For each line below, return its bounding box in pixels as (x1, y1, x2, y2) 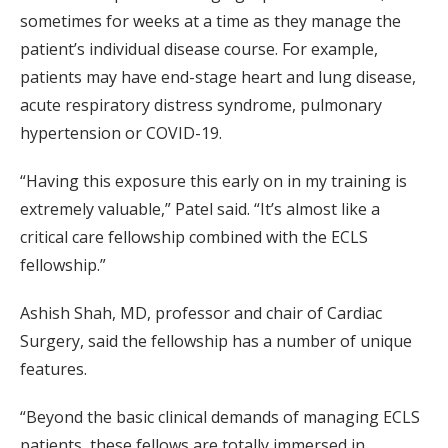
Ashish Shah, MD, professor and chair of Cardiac (20, 302, 382, 325)
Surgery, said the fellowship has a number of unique (20, 330, 412, 353)
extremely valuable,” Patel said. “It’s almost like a (20, 198, 380, 221)
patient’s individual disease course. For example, (20, 38, 378, 61)
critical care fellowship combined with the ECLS (20, 226, 368, 249)
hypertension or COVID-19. (20, 122, 222, 145)
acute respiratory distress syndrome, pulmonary (20, 94, 382, 117)
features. (20, 358, 87, 381)
